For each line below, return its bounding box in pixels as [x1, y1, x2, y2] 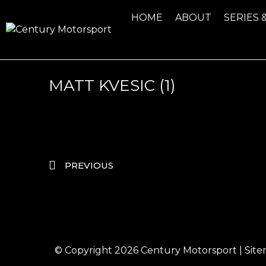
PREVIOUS [65, 160, 113, 172]
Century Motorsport [141, 245, 237, 256]
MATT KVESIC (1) [49, 76, 176, 95]
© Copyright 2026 [55, 245, 141, 256]
